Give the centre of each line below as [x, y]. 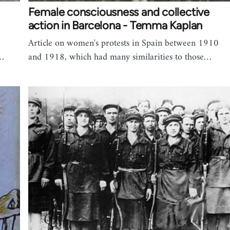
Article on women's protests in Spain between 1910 [123, 44]
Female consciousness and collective [119, 12]
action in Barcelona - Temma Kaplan [115, 26]
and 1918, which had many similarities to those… [120, 57]
